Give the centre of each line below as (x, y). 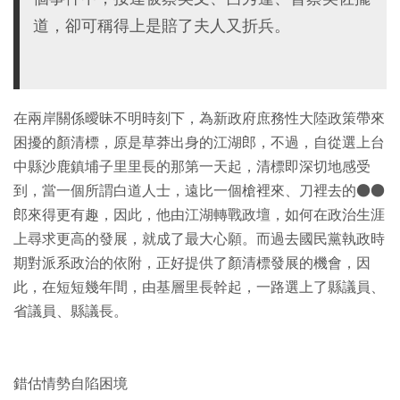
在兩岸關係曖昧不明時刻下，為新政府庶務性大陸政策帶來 (199, 119)
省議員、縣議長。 (71, 312)
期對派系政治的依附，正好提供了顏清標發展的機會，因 (192, 263)
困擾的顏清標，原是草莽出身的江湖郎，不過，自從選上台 (199, 143)
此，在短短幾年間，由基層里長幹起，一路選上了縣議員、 (199, 287)
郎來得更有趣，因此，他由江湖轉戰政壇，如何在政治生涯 (199, 215)
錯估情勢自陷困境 (71, 384)
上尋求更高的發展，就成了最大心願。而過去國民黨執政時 (199, 239)
